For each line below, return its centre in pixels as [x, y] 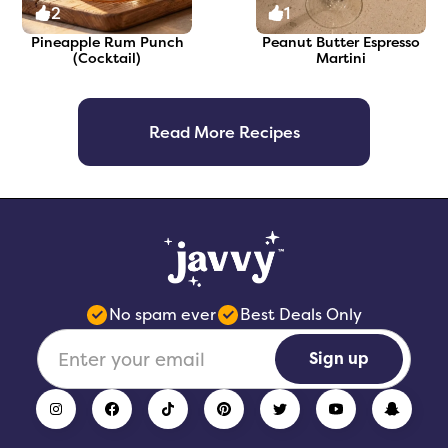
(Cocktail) [107, 57]
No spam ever [163, 314]
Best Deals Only [301, 314]
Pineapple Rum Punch [107, 41]
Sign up [339, 359]
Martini [340, 57]
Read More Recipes [224, 131]
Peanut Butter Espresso [340, 41]
